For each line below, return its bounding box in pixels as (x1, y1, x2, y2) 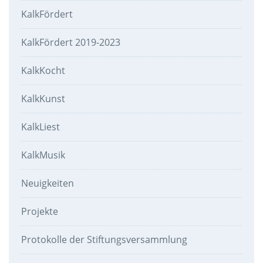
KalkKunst (21, 92, 65, 106)
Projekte (21, 205, 58, 218)
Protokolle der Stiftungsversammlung (21, 233, 187, 247)
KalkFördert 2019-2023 (21, 36, 120, 49)
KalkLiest (21, 120, 60, 134)
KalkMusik (21, 149, 65, 162)
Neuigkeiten (21, 177, 74, 190)
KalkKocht (21, 64, 65, 77)
